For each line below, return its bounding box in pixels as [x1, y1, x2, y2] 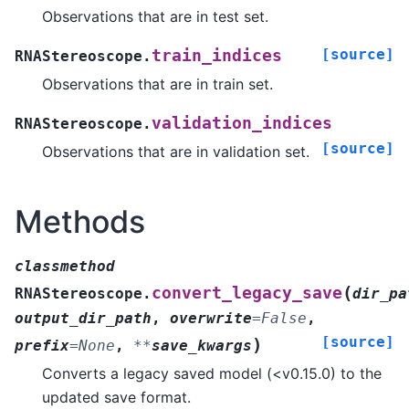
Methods [15, 203, 145, 241]
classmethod [15, 257, 115, 275]
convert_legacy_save [152, 283, 342, 302]
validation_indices [152, 114, 332, 133]
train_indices [152, 47, 282, 66]
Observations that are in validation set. [42, 142, 309, 162]
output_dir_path [15, 309, 152, 327]
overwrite [170, 309, 252, 327]
